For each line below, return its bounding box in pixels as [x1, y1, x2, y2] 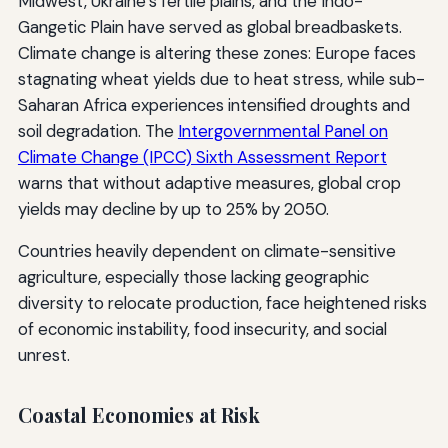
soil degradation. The [17, 119, 178, 142]
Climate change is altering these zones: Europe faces [17, 41, 416, 64]
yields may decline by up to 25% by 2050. [17, 197, 329, 220]
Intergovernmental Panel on [177, 119, 388, 142]
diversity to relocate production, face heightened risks [17, 291, 427, 314]
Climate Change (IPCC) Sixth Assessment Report [17, 145, 387, 168]
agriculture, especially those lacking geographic [17, 265, 369, 288]
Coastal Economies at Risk [17, 401, 260, 428]
